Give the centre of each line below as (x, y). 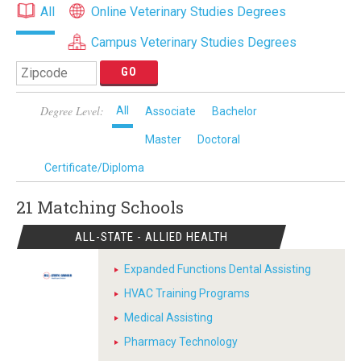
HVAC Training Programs (187, 293)
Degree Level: (72, 111)
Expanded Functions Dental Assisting (218, 269)
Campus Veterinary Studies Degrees (194, 42)
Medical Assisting (168, 317)
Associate (170, 111)
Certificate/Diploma (94, 168)
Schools (152, 207)
